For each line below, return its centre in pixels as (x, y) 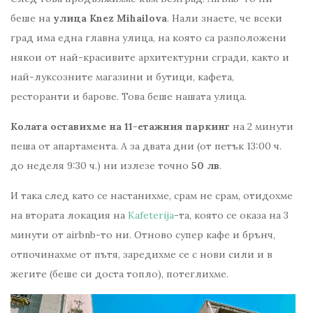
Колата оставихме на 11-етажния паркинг (120, 126)
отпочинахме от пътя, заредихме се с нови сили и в (141, 254)
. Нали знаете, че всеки (225, 18)
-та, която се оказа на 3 (231, 215)
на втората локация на (69, 215)
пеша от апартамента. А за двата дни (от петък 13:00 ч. (146, 146)
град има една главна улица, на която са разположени (148, 37)
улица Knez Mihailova (110, 18)
